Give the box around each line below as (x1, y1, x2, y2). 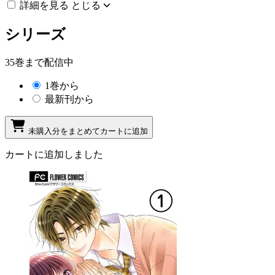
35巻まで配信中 (5, 56, 74, 68)
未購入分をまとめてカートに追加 (28, 126, 148, 136)
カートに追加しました (5, 149, 103, 160)
